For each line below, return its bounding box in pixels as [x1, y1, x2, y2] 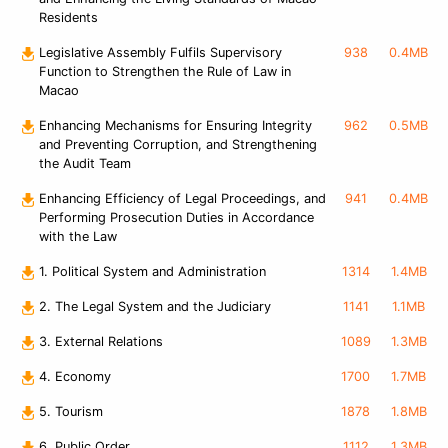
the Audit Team [39, 156, 131, 172]
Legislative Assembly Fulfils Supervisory [39, 45, 282, 61]
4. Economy [39, 369, 111, 385]
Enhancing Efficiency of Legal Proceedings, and [39, 191, 326, 207]
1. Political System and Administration [39, 264, 266, 280]
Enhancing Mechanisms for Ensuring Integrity [39, 118, 312, 134]
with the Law [39, 229, 117, 245]
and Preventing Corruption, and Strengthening [39, 137, 317, 153]
